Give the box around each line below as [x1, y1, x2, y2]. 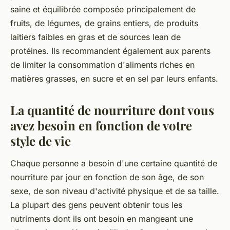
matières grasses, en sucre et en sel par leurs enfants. [10, 73, 218, 84]
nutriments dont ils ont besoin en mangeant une [10, 214, 193, 224]
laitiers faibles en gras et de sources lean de [10, 32, 181, 43]
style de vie [10, 132, 71, 149]
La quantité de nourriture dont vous [10, 102, 214, 119]
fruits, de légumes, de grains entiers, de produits [10, 18, 198, 29]
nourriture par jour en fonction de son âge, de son [10, 172, 204, 183]
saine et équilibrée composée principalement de [10, 4, 196, 15]
